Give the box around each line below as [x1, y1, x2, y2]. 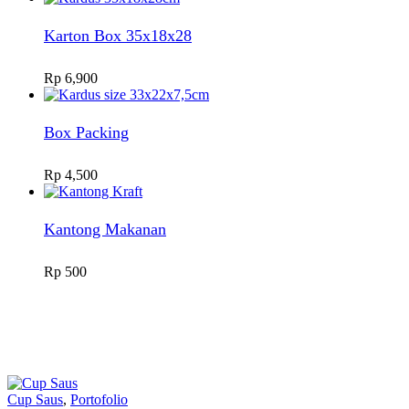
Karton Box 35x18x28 [44, 26, 192, 45]
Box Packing [44, 123, 129, 142]
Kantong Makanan [44, 220, 166, 239]
